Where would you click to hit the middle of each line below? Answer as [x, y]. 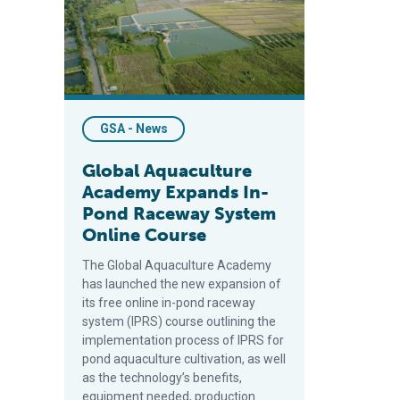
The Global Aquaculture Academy [177, 265]
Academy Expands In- [175, 192]
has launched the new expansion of [182, 284]
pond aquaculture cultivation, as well [184, 359]
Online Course [144, 235]
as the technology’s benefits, [162, 378]
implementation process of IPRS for [183, 340]
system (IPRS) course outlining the [179, 321]
